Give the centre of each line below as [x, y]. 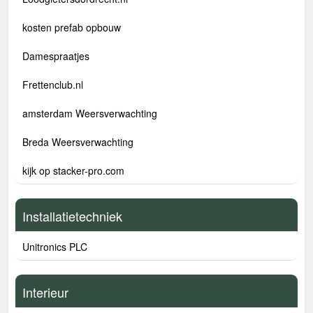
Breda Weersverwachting [78, 142]
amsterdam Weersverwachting [90, 113]
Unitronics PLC [55, 247]
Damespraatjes [56, 56]
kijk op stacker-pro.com [73, 170]
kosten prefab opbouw [72, 27]
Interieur [45, 292]
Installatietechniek [72, 216]
